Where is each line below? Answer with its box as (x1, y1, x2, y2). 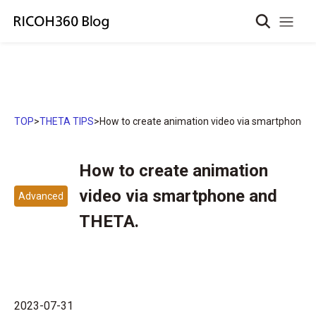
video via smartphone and (79, 186, 277, 206)
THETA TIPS (39, 116, 94, 127)
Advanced (18, 190, 63, 202)
